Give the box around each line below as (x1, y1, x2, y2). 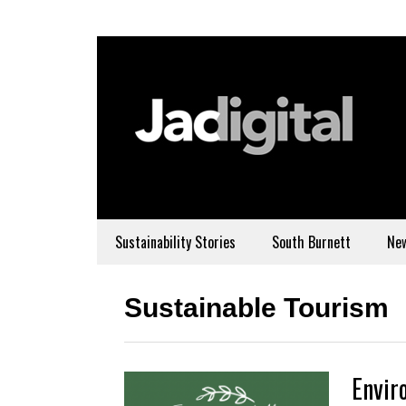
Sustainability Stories (115, 231, 236, 253)
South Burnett (272, 231, 351, 253)
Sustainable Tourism (124, 293, 389, 323)
